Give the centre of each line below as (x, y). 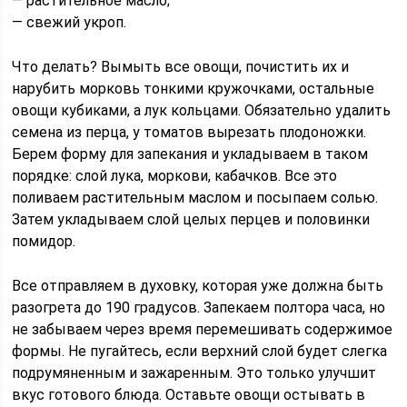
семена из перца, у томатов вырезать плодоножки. (189, 132)
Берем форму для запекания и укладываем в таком (190, 154)
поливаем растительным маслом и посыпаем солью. (195, 198)
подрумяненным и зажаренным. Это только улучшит (194, 373)
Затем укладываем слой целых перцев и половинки (191, 219)
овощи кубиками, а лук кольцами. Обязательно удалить (202, 110)
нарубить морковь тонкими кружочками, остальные (194, 89)
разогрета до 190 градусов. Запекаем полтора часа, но (199, 308)
